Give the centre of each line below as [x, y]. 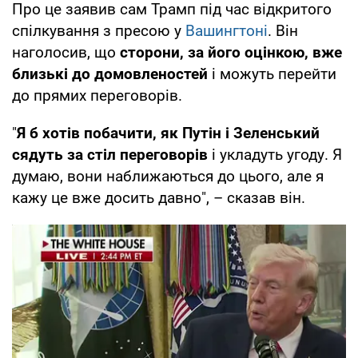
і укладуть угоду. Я [277, 154]
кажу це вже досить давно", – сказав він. [159, 197]
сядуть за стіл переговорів [112, 154]
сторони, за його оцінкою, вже [231, 52]
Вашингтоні [227, 30]
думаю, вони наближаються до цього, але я [168, 176]
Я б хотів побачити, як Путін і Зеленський [168, 133]
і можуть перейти [272, 74]
